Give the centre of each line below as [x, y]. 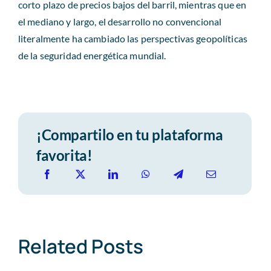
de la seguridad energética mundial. [92, 55]
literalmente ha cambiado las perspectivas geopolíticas [132, 38]
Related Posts [80, 246]
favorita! [64, 155]
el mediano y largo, [58, 21]
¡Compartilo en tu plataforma [129, 134]
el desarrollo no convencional [160, 21]
